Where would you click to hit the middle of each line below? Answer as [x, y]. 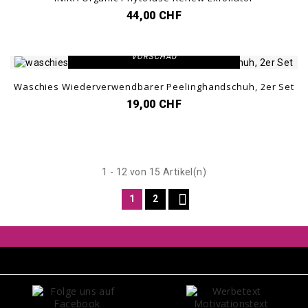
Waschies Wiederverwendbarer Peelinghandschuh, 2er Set [154, 87]
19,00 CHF [154, 104]
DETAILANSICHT [154, 34]
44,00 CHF [154, 15]
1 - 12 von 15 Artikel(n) [154, 172]
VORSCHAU [154, 57]
